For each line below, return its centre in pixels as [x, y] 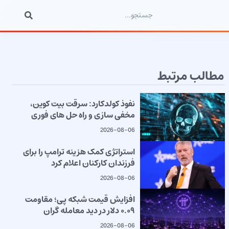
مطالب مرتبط [191, 76]
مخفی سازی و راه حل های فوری [83, 115]
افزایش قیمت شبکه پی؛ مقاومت [80, 200]
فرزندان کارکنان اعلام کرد [93, 163]
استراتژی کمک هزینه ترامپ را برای [79, 152]
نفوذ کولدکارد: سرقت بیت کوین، [82, 104]
